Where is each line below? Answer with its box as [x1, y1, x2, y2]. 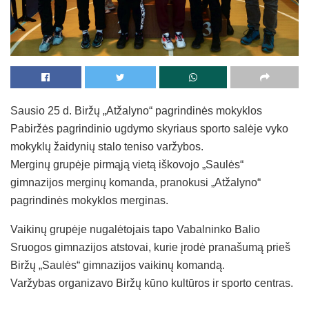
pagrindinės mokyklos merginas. [10, 194, 168, 206]
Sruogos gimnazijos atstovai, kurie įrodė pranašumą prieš [10, 241, 290, 253]
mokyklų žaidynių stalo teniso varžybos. [10, 140, 203, 152]
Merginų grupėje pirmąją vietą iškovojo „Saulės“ [10, 158, 243, 170]
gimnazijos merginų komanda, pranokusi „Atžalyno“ [10, 176, 261, 188]
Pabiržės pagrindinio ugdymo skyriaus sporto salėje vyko [10, 122, 288, 134]
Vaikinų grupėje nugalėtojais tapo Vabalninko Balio [10, 223, 260, 235]
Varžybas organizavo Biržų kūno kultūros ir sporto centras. [10, 277, 293, 289]
